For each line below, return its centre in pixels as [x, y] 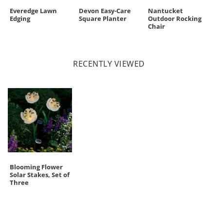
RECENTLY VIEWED [109, 64]
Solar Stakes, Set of [40, 175]
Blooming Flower [36, 167]
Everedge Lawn [33, 11]
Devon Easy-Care [105, 11]
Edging [20, 19]
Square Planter [103, 19]
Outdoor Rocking [175, 19]
